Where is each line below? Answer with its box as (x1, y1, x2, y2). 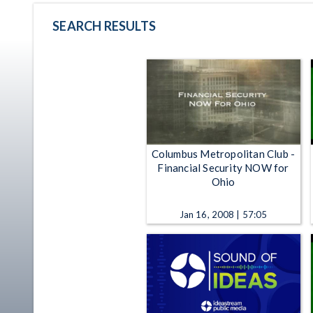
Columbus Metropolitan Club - (151, 147, 296, 160)
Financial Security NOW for (157, 161, 289, 174)
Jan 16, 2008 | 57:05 (179, 208, 268, 220)
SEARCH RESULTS (52, 17, 156, 34)
